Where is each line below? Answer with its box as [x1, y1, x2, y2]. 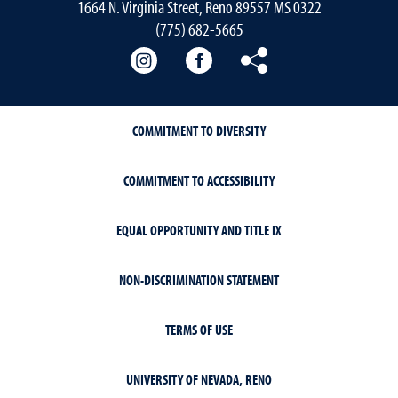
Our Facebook [212, 47, 305, 64]
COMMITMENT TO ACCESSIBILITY [123, 171, 275, 190]
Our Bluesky [267, 47, 346, 64]
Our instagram [157, 47, 253, 64]
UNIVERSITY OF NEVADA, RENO [126, 370, 272, 389]
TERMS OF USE [165, 321, 233, 339]
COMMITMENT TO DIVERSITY [132, 122, 266, 140]
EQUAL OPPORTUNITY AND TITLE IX [116, 221, 282, 240]
